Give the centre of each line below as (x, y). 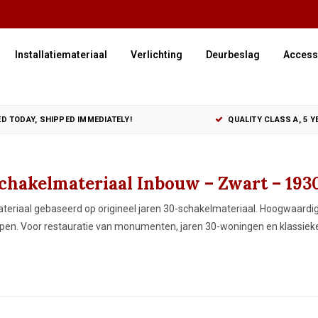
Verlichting (157, 55)
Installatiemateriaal (61, 55)
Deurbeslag (233, 55)
